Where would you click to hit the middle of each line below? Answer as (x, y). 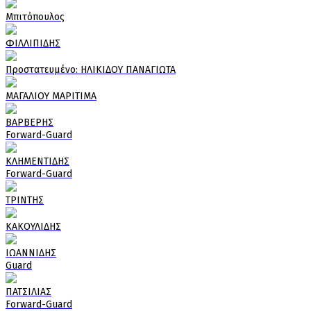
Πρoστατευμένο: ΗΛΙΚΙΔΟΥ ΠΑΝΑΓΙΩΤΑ (91, 69)
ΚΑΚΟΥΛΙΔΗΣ (33, 226)
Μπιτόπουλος (35, 17)
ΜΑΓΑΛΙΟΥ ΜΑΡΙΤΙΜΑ (51, 96)
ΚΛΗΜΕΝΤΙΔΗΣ (37, 161)
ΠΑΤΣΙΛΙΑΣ (28, 292)
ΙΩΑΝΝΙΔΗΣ (31, 253)
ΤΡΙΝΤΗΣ (25, 200)
